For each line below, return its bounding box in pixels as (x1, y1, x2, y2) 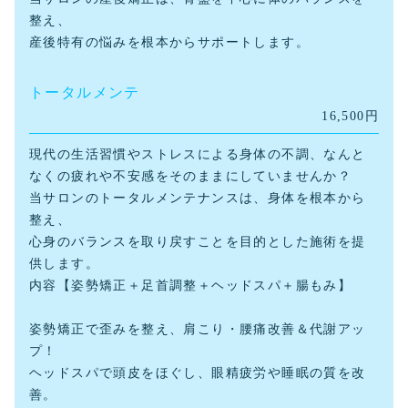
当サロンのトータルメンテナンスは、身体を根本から (29, 189, 366, 205)
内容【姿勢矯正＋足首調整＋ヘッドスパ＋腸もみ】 (29, 277, 352, 292)
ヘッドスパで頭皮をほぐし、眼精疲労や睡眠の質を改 (29, 364, 366, 380)
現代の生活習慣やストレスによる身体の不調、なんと (29, 146, 366, 161)
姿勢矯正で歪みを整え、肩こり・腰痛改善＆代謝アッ (29, 321, 366, 336)
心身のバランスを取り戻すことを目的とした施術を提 (29, 233, 366, 249)
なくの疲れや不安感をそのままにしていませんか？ (29, 168, 352, 183)
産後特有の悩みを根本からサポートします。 (29, 34, 310, 49)
